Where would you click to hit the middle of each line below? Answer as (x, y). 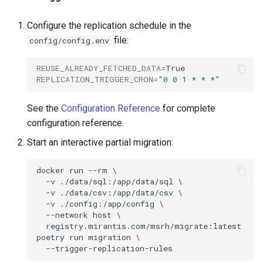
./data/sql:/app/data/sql (117, 181)
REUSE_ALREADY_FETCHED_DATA (99, 68)
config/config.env (69, 40)
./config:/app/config (107, 204)
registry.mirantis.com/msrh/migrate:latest (144, 226)
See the (44, 108)
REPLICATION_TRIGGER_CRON (95, 79)
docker (50, 170)
